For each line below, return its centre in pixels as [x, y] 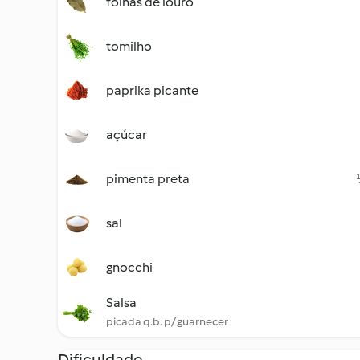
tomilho [129, 46]
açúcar [127, 135]
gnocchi [129, 267]
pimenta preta [148, 179]
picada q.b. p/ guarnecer [167, 322]
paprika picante [152, 90]
